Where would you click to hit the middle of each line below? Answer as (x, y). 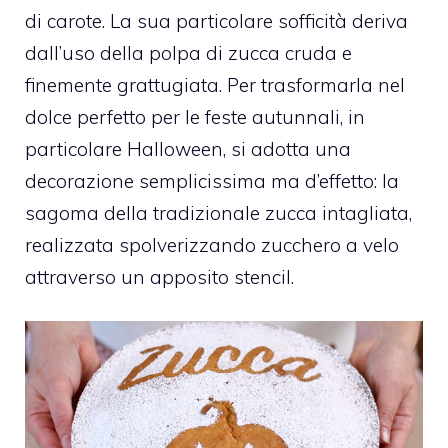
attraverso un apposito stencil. (159, 276)
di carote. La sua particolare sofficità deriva (216, 20)
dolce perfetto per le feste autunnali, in (195, 116)
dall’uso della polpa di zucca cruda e (188, 52)
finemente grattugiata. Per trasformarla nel (215, 84)
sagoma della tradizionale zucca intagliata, (218, 212)
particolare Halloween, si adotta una (188, 148)
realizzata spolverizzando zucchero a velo (212, 244)
